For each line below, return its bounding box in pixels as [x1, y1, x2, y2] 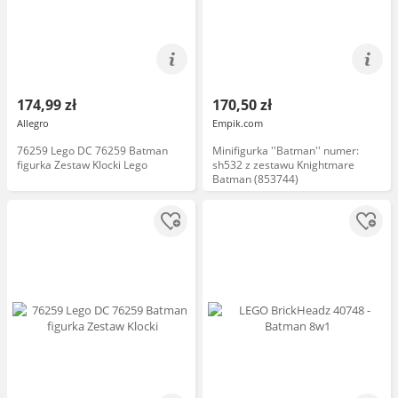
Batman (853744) [212, 171, 298, 187]
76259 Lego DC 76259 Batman [17, 143, 168, 158]
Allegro [17, 116, 49, 130]
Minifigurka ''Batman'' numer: [212, 143, 359, 158]
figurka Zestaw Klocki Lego [17, 157, 147, 172]
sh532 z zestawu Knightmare [212, 157, 354, 172]
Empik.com [212, 116, 263, 130]
